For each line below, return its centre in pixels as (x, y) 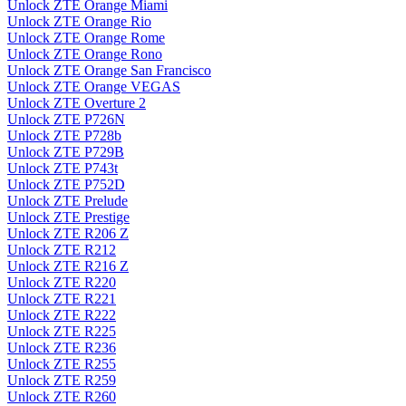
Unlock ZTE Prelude (68, 201)
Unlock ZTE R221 (62, 299)
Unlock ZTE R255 (62, 364)
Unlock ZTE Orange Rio (79, 22)
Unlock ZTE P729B (66, 152)
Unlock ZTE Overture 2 (77, 103)
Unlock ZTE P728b (64, 136)
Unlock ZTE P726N (66, 120)
